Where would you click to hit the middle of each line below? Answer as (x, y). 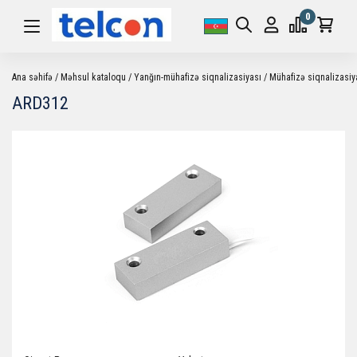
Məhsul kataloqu (93, 77)
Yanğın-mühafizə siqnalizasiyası (198, 77)
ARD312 (40, 103)
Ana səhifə (32, 77)
